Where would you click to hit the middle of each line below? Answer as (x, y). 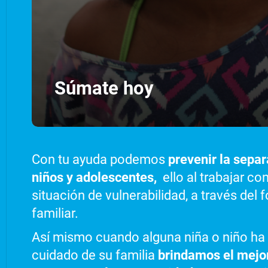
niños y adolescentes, (95, 178)
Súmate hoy (104, 88)
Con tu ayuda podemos (98, 160)
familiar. (55, 214)
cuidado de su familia (95, 255)
